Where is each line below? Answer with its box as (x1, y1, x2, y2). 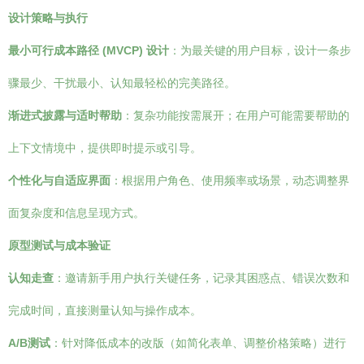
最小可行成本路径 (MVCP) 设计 (8, 44, 169, 57)
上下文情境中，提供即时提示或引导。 (8, 141, 201, 154)
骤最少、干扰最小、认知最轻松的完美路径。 (8, 76, 236, 89)
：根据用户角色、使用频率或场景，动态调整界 (110, 174, 349, 187)
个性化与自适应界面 (8, 174, 110, 187)
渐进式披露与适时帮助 (8, 109, 122, 122)
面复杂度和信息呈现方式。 (8, 206, 145, 219)
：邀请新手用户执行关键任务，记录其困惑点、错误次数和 (54, 271, 349, 284)
